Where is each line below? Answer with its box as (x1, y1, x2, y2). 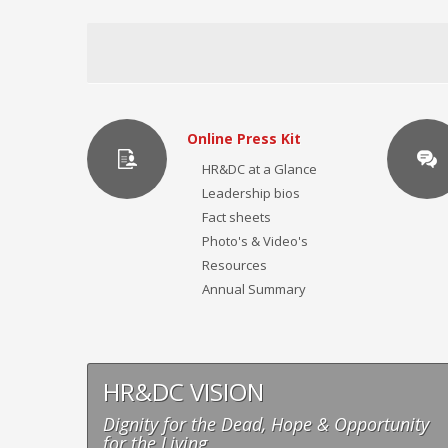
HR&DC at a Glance (202, 160, 317, 178)
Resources (202, 256, 267, 274)
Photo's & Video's (202, 232, 308, 250)
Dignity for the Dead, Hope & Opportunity (103, 412, 429, 436)
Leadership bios (202, 184, 300, 202)
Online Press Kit (187, 129, 301, 148)
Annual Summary (202, 280, 306, 298)
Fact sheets (202, 208, 271, 226)
